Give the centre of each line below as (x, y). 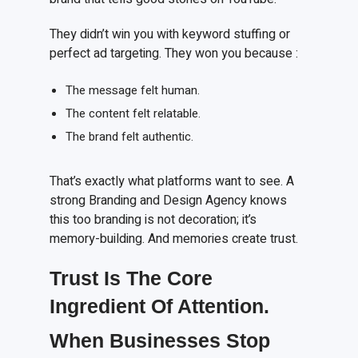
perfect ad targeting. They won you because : (174, 54)
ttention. (231, 306)
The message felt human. (132, 91)
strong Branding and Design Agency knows (169, 201)
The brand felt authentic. (129, 137)
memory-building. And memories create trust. (174, 239)
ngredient (103, 306)
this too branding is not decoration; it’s (153, 220)
